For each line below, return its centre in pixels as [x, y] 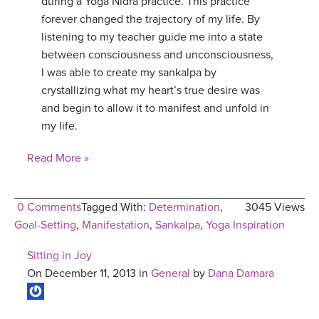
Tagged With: [115, 207]
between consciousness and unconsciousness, [157, 54]
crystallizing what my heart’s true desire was [151, 90]
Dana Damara [241, 273]
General [171, 273]
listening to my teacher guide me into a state [152, 37]
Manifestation [116, 225]
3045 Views [275, 207]
